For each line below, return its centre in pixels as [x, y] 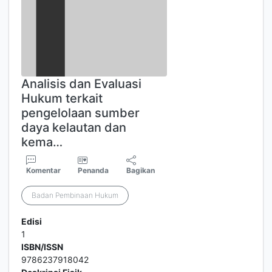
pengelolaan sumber [80, 113]
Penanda [93, 170]
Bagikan [141, 170]
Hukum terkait [62, 98]
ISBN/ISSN [42, 247]
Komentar [43, 170]
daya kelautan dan [74, 127]
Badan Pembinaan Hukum [75, 195]
